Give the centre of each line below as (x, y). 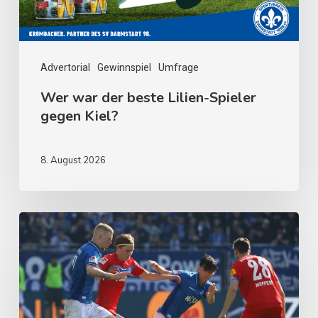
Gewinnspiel (124, 68)
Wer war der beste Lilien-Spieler (148, 98)
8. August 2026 (73, 160)
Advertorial (65, 68)
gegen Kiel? (79, 116)
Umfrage (178, 68)
